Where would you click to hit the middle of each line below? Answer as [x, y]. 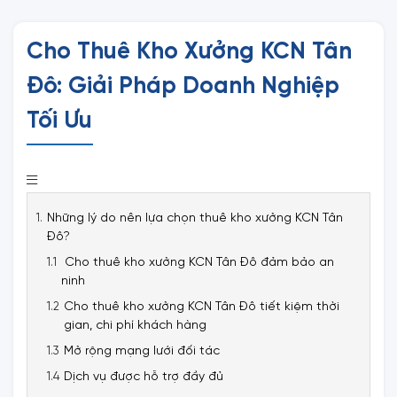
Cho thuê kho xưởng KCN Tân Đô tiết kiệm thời [202, 307]
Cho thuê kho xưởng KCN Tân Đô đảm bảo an [198, 262]
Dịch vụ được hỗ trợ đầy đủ [144, 377]
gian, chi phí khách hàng [135, 325]
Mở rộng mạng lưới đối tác [142, 351]
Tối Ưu [59, 121]
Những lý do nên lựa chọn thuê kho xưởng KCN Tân [195, 218]
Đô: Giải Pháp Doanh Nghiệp [183, 87]
